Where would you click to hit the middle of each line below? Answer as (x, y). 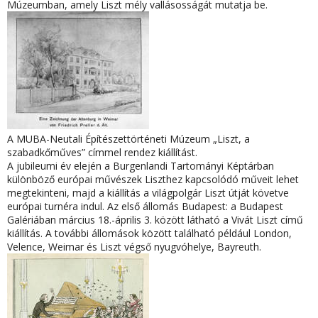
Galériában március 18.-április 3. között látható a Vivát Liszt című (155, 220)
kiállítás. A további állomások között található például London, (149, 233)
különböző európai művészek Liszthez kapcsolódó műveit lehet (153, 179)
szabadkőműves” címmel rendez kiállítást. (102, 152)
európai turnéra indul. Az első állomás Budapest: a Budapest (145, 206)
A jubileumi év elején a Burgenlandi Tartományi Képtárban (141, 166)
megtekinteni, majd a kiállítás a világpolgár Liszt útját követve (148, 193)
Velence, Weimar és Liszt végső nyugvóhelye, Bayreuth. (134, 247)
